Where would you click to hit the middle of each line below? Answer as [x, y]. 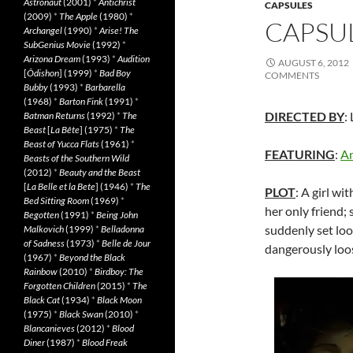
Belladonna [123, 229]
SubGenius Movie [57, 45]
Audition [134, 59]
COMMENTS [292, 75]
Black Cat [42, 300]
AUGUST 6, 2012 [314, 63]
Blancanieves [49, 328]
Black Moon [119, 300]
